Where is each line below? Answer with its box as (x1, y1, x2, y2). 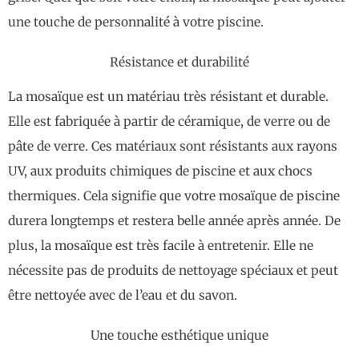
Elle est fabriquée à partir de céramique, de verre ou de (8, 114, 330, 130)
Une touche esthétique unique (91, 327, 268, 343)
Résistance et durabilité (110, 54, 249, 70)
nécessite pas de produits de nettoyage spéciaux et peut (8, 263, 338, 279)
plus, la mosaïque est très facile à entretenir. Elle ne (8, 238, 313, 254)
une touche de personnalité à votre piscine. (8, 14, 264, 30)
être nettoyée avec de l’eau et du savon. (8, 288, 237, 304)
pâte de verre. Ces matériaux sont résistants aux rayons (8, 139, 337, 155)
